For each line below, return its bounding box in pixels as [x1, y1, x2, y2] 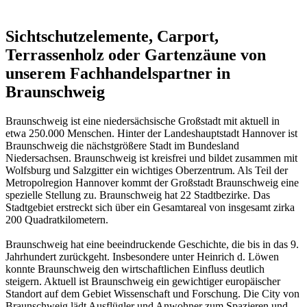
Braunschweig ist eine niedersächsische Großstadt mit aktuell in [5, 115, 280, 127]
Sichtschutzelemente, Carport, [5, 27, 219, 46]
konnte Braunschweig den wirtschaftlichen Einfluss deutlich [5, 263, 265, 275]
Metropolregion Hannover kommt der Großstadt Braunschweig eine [5, 177, 299, 189]
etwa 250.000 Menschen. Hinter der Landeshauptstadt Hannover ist [5, 127, 297, 140]
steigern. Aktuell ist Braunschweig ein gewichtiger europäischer [5, 275, 280, 288]
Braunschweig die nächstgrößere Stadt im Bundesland [5, 140, 239, 152]
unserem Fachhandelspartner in [5, 64, 230, 83]
